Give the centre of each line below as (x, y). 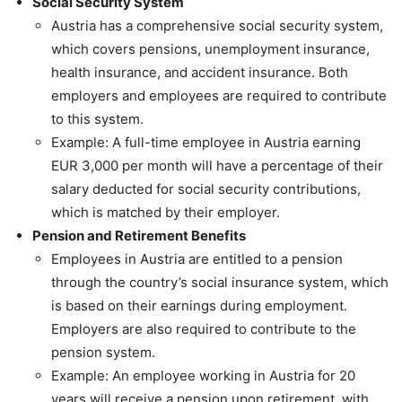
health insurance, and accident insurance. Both (200, 72)
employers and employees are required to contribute (219, 95)
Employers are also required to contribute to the (204, 328)
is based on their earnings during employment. (199, 305)
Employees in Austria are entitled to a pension (197, 258)
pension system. (103, 352)
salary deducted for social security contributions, (206, 188)
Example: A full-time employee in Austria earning (206, 142)
